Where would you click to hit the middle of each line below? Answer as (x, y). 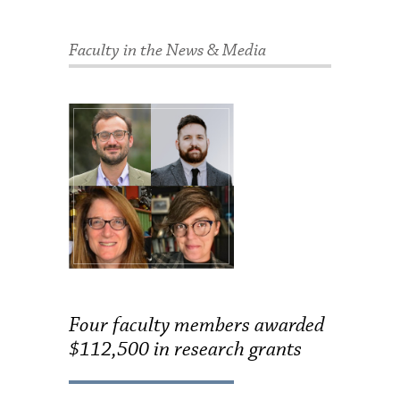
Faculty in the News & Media (168, 51)
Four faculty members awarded (197, 326)
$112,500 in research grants (186, 350)
